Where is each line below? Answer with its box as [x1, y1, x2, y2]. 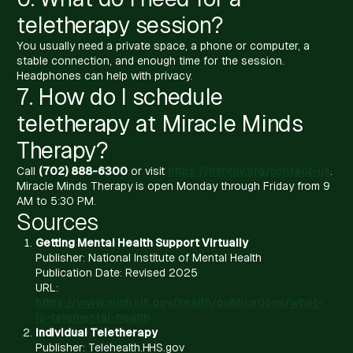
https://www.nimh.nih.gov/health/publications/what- [35, 295, 323, 309]
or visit [128, 164, 168, 177]
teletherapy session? [17, 11, 225, 38]
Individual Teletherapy [35, 325, 158, 339]
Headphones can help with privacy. [17, 69, 192, 82]
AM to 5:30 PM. [17, 194, 96, 207]
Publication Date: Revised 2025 [35, 266, 198, 279]
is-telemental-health [35, 310, 150, 324]
